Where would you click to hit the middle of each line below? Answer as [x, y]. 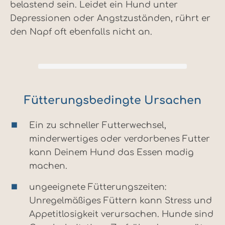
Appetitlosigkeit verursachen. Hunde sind [121, 214]
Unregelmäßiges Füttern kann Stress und [121, 201]
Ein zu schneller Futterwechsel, [98, 126]
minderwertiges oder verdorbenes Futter [120, 139]
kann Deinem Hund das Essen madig [111, 153]
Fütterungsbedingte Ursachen [113, 101]
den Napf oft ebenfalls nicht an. [81, 32]
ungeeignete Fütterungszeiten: [98, 187]
